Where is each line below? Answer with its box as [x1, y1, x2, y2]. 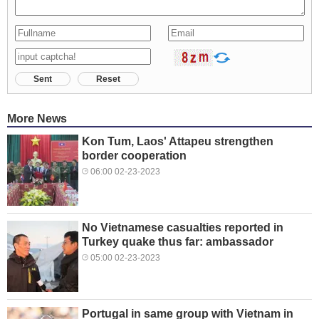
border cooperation [82, 150, 187, 162]
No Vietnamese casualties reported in [82, 221, 283, 234]
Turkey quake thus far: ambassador [82, 236, 273, 249]
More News [7, 113, 67, 125]
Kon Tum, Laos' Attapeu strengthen [82, 135, 273, 148]
